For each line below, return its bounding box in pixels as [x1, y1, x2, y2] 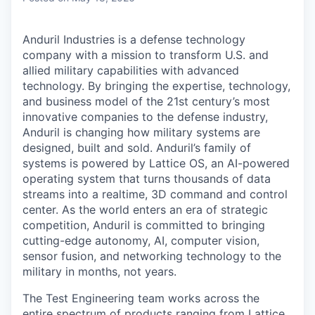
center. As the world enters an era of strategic [22, 202, 268, 217]
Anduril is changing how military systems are [22, 124, 260, 139]
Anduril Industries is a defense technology [22, 32, 245, 46]
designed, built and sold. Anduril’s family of [22, 140, 251, 155]
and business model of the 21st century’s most [22, 94, 270, 108]
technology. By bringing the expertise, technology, [22, 78, 290, 93]
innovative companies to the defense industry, [22, 109, 268, 124]
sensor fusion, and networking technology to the [22, 248, 281, 263]
